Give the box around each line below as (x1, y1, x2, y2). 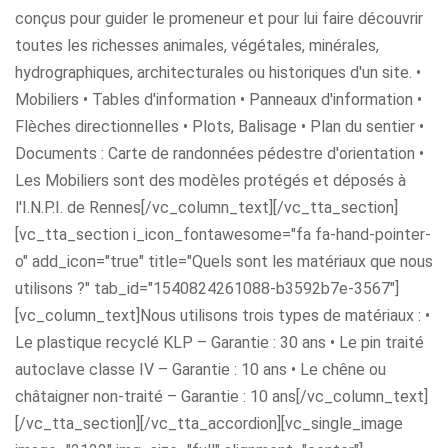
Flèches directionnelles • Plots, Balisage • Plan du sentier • (15, 116, 424, 136)
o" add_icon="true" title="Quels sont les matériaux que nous (15, 251, 433, 271)
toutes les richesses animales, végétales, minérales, (15, 35, 379, 55)
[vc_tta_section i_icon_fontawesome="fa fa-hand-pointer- (15, 224, 431, 244)
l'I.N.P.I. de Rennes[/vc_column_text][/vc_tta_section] (15, 197, 398, 217)
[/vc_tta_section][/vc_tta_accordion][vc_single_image (15, 413, 403, 433)
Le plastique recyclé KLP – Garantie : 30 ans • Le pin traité (15, 332, 424, 352)
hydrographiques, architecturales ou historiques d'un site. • (15, 62, 421, 82)
